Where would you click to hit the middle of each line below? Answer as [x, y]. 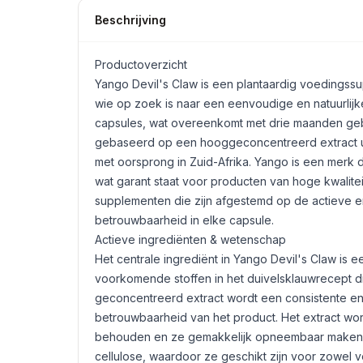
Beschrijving [130, 20]
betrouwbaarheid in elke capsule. [184, 220]
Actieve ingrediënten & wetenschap [190, 239]
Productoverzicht [141, 64]
